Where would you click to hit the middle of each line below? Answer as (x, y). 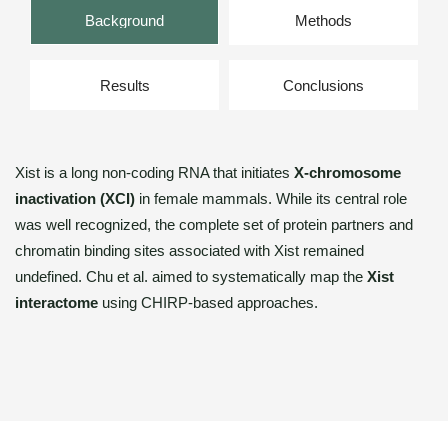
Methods (323, 20)
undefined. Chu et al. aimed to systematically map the (191, 276)
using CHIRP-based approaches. (208, 302)
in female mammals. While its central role (271, 198)
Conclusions (323, 85)
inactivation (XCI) (75, 198)
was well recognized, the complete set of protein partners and (214, 224)
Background (124, 20)
